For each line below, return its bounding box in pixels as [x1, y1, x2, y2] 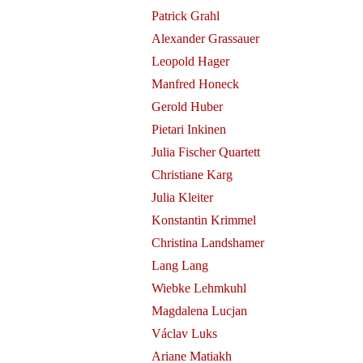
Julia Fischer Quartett [151, 145, 260, 159]
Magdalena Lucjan [151, 304, 247, 318]
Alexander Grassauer [151, 32, 259, 45]
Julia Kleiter [151, 190, 213, 204]
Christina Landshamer [151, 236, 264, 250]
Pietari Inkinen [151, 122, 226, 136]
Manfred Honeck [151, 77, 239, 91]
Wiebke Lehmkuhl [151, 281, 246, 295]
